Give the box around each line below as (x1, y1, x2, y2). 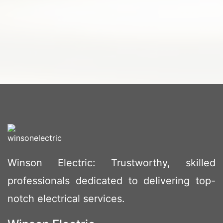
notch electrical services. (7, 193, 125, 205)
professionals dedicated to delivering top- (7, 175, 216, 187)
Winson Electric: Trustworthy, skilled (7, 157, 216, 169)
